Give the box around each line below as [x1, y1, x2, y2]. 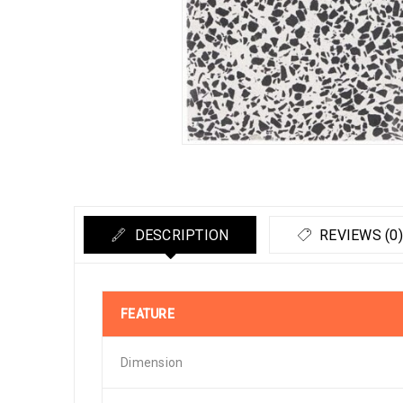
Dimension [121, 355, 184, 370]
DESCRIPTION [130, 227, 229, 244]
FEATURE [121, 307, 175, 321]
